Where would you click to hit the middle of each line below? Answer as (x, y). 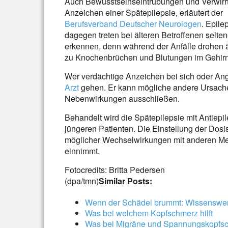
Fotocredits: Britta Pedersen (115, 170)
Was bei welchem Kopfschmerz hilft (149, 213)
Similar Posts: (125, 181)
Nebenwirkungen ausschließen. (122, 98)
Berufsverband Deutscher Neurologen (133, 24)
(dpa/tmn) (82, 181)
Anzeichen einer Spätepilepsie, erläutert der (144, 12)
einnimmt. (82, 151)
